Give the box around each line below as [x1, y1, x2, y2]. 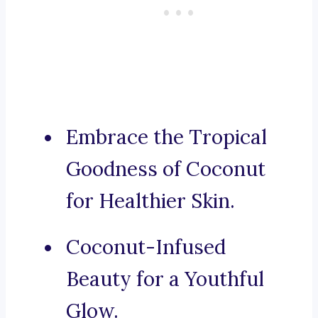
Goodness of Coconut [66, 156, 265, 182]
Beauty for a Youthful [66, 266, 264, 292]
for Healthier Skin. [66, 188, 235, 214]
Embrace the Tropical [66, 124, 267, 150]
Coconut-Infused [66, 234, 226, 261]
